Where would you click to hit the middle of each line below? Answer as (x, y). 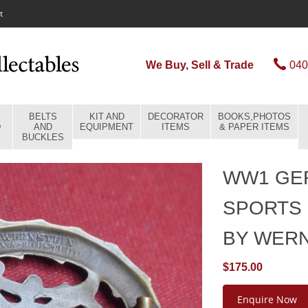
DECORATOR (176, 117)
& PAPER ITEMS (254, 127)
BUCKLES (43, 137)
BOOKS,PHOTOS (254, 117)
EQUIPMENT (107, 127)
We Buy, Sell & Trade (200, 65)
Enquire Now (267, 299)
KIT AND (107, 117)
